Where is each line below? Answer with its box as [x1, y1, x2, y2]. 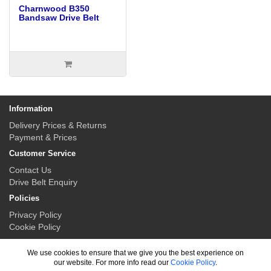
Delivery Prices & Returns [9, 120, 106, 130]
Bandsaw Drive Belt [19, 13, 99, 22]
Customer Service [9, 149, 76, 158]
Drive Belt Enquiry [9, 177, 77, 187]
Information [9, 104, 53, 113]
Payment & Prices [9, 132, 77, 142]
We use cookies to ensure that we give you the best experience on [27, 249, 244, 257]
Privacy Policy [9, 210, 62, 220]
